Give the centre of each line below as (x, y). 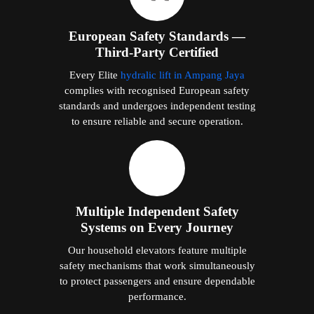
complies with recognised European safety (157, 90)
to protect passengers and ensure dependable (157, 280)
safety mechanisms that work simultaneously (157, 265)
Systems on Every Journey (157, 227)
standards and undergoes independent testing (157, 105)
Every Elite (95, 74)
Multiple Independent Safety (157, 211)
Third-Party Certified (157, 52)
